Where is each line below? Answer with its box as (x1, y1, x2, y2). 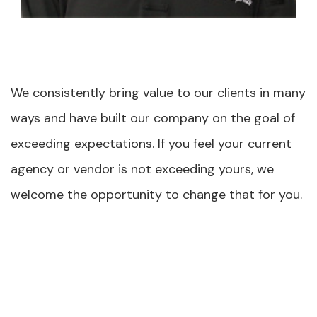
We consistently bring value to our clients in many (11, 84, 306, 102)
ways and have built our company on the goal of (11, 110, 295, 127)
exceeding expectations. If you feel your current (11, 135, 292, 153)
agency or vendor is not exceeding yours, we (11, 161, 274, 178)
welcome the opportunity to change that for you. (11, 186, 302, 204)
